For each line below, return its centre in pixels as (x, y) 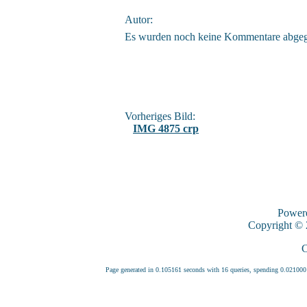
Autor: (139, 20)
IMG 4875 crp (166, 128)
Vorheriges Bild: (160, 116)
